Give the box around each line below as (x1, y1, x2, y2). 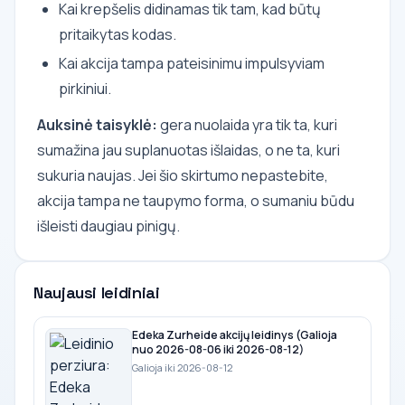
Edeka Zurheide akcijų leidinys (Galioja (132, 326, 337, 343)
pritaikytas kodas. (59, 24, 176, 44)
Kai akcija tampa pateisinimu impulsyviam (59, 52, 325, 73)
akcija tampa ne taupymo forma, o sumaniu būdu (37, 190, 354, 211)
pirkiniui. (59, 78, 111, 99)
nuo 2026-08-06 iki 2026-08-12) (132, 341, 304, 357)
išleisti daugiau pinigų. (37, 215, 180, 236)
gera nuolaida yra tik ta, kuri (157, 114, 337, 135)
